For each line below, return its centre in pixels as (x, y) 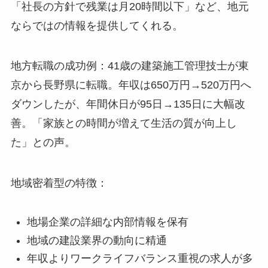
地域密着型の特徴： (59, 183)
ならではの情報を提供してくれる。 (97, 25)
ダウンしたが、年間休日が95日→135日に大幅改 (128, 104)
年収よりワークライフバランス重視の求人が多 (140, 258)
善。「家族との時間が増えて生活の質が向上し (124, 124)
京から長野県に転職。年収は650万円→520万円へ (131, 85)
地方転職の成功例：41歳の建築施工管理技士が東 (130, 66)
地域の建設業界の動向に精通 (97, 240)
